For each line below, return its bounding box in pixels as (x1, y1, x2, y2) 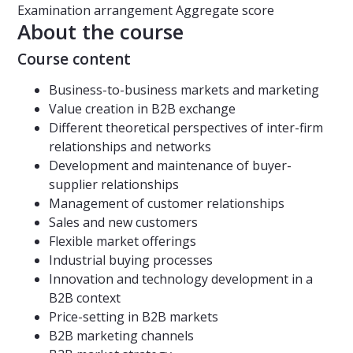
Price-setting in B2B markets (49, 308, 218, 326)
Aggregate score (176, 2, 274, 20)
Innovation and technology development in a (49, 270, 313, 288)
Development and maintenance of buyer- (49, 157, 292, 175)
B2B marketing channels (49, 327, 194, 345)
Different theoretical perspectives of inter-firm (49, 119, 323, 137)
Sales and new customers (49, 214, 198, 232)
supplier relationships (49, 176, 179, 194)
